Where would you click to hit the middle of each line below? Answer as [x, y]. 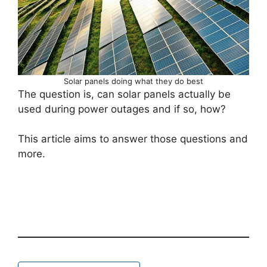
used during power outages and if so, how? [122, 109]
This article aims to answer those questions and [133, 139]
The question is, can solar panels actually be [124, 94]
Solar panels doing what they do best [133, 81]
